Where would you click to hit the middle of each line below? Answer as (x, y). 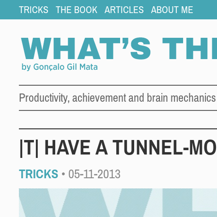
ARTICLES (124, 9)
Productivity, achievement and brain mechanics (117, 98)
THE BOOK (77, 9)
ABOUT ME (172, 9)
